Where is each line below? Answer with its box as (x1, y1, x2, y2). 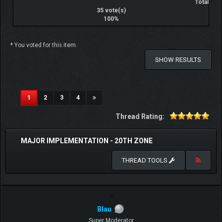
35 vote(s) (96, 7, 126, 14)
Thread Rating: (115, 112, 165, 120)
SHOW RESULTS (155, 56, 201, 63)
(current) (30, 94, 56, 101)
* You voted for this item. (10, 42, 77, 49)
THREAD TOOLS (122, 157, 169, 164)
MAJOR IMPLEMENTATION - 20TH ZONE (21, 137, 153, 145)
